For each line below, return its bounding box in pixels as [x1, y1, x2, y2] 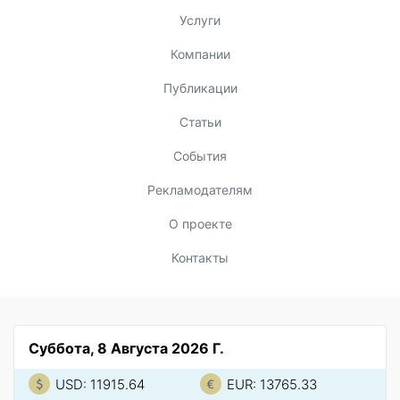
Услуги [179, 12, 221, 29]
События [173, 148, 227, 164]
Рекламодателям [147, 182, 253, 198]
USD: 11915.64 [55, 376, 145, 394]
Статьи [179, 114, 221, 130]
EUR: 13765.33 [227, 376, 317, 394]
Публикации [162, 80, 237, 96]
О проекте [168, 216, 232, 232]
